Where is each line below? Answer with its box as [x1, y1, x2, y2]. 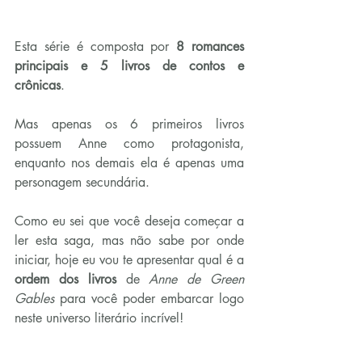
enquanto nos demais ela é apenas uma [15, 154, 244, 172]
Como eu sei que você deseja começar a [15, 213, 244, 230]
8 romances [176, 38, 245, 56]
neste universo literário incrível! [15, 309, 183, 327]
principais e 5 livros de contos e [15, 57, 244, 75]
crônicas [15, 77, 61, 95]
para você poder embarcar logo [60, 290, 244, 308]
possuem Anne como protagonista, [15, 135, 244, 153]
